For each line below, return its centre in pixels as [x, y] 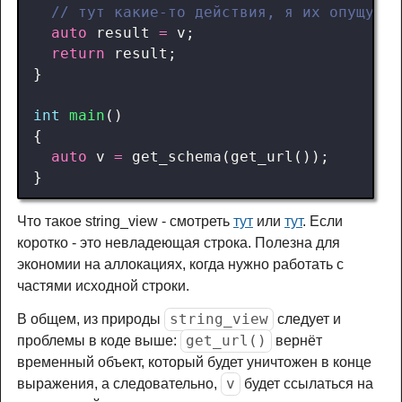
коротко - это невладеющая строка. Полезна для [179, 242]
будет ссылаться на [306, 383]
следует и [307, 319]
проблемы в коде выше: [99, 340]
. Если [323, 221]
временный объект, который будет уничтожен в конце [194, 362]
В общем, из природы [91, 319]
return [78, 53]
